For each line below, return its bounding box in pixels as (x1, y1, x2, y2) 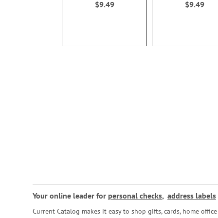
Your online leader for (33, 191, 108, 200)
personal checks (108, 191, 162, 200)
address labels (167, 191, 216, 200)
